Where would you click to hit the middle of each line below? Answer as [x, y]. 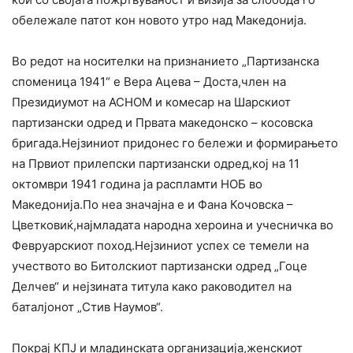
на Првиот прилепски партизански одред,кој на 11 [156, 164]
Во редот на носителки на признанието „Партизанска [165, 61]
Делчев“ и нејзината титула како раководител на [152, 287]
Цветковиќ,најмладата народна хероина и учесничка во [173, 225]
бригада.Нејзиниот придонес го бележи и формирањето [175, 143]
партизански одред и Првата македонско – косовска [162, 123]
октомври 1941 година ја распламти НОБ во [137, 184]
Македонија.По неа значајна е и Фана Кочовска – [152, 205]
